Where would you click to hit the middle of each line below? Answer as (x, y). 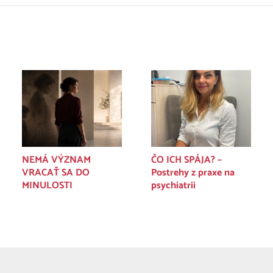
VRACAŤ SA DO (56, 172)
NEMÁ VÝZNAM (56, 160)
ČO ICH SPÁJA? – (186, 160)
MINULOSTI (47, 185)
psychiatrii (173, 185)
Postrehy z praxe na (193, 172)
